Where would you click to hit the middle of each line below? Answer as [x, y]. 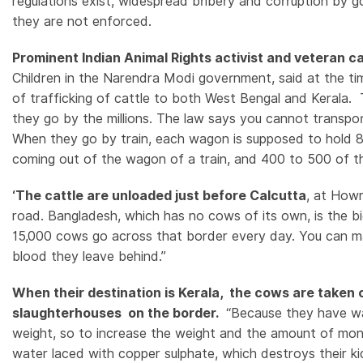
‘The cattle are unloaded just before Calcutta [159, 195]
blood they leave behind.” [89, 256]
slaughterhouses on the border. [117, 313]
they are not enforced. [82, 21]
